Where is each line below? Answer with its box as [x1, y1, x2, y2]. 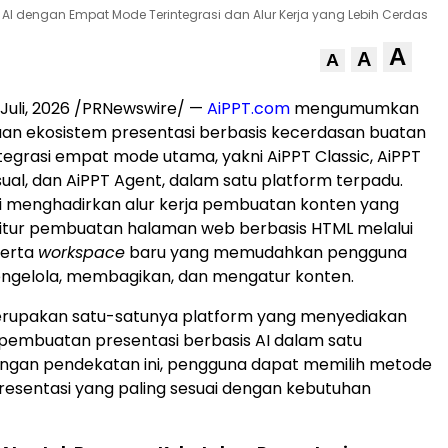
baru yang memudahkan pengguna [125, 241, 407, 265]
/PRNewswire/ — [70, 97, 207, 121]
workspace [38, 241, 125, 265]
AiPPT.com [207, 97, 290, 121]
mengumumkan [290, 97, 419, 121]
